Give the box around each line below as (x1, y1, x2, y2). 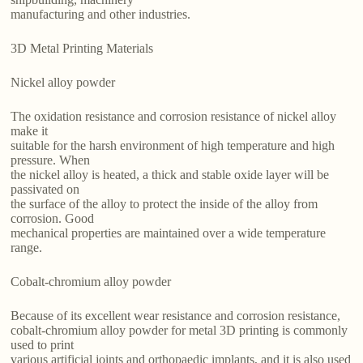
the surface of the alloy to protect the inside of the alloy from (11, 197, 318, 211)
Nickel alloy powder (11, 75, 116, 90)
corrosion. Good (11, 211, 95, 226)
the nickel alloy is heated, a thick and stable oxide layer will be (11, 168, 330, 182)
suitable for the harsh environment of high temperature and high (11, 139, 335, 153)
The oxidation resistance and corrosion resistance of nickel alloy (11, 109, 337, 124)
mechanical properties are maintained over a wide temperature (11, 226, 327, 241)
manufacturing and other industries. (11, 7, 191, 22)
